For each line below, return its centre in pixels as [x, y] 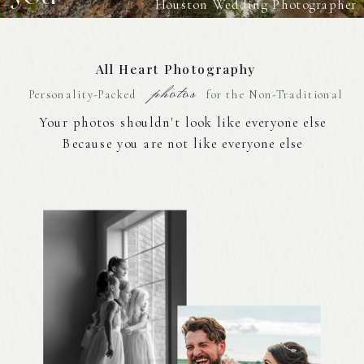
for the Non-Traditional [275, 95]
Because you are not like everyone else [183, 143]
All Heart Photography [176, 69]
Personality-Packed [84, 95]
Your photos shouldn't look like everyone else [183, 123]
